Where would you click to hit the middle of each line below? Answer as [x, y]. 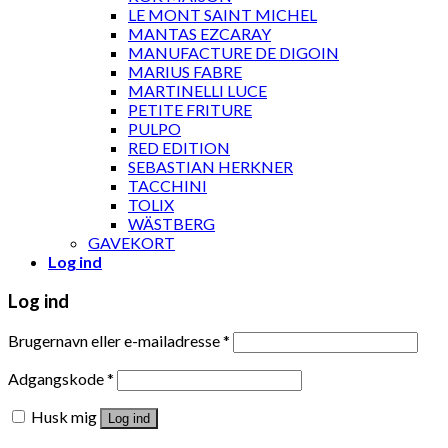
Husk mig [64, 416]
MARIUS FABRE [185, 72]
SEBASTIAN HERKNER [210, 167]
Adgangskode [57, 378]
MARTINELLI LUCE [197, 91]
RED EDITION [179, 148]
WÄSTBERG [171, 224]
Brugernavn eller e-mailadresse [115, 340]
